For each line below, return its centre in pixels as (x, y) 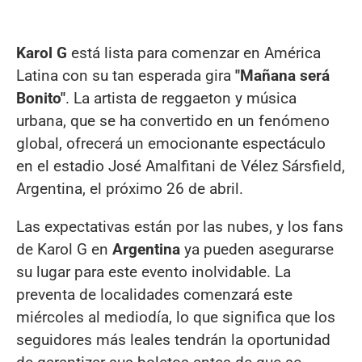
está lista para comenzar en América (194, 53)
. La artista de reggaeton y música (181, 98)
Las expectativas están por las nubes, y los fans (180, 227)
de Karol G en (64, 250)
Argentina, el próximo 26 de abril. (130, 188)
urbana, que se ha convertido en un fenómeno (173, 120)
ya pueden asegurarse (257, 250)
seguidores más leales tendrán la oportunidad (173, 340)
